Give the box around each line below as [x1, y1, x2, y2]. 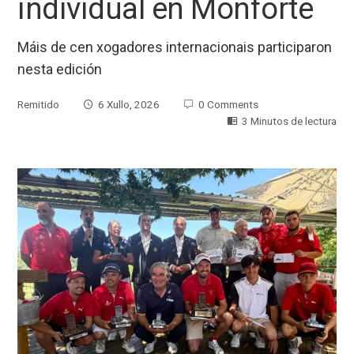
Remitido [17, 97, 60, 111]
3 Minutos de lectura [241, 114, 337, 127]
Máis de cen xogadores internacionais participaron [17, 38, 333, 55]
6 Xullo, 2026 [98, 97, 160, 111]
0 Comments [198, 97, 259, 111]
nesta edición [17, 60, 103, 77]
